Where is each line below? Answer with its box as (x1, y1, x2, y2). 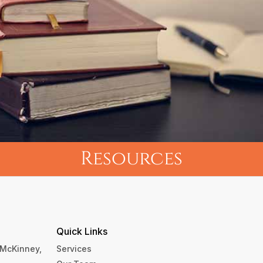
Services (56, 244, 92, 254)
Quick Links (56, 225, 107, 237)
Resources (80, 146, 183, 171)
